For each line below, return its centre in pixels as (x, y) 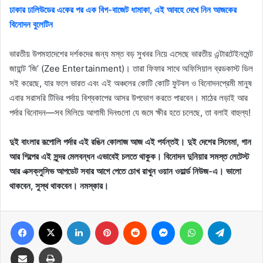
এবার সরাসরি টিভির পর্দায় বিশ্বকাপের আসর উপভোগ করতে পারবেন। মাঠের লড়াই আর (129, 98)
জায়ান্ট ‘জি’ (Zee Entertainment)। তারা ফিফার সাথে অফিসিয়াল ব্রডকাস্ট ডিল (131, 69)
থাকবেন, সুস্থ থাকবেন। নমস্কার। (59, 186)
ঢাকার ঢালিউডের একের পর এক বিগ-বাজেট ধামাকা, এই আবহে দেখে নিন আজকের (123, 10)
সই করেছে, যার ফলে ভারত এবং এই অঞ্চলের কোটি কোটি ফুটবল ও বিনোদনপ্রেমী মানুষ (131, 83)
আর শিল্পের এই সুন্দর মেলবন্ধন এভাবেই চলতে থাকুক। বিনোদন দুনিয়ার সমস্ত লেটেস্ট (129, 157)
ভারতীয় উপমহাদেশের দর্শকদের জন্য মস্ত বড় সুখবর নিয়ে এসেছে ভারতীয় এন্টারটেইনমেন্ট (131, 54)
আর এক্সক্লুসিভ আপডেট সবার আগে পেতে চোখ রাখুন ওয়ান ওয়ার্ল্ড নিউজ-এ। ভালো (125, 171)
